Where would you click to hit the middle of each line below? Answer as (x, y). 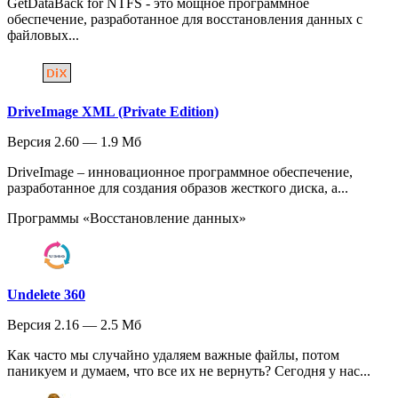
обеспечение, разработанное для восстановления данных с (185, 20)
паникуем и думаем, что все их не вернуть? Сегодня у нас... (189, 371)
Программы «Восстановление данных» (127, 219)
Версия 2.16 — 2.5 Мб (74, 325)
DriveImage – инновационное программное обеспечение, (180, 172)
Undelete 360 (46, 295)
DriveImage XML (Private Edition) (113, 112)
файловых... (43, 36)
